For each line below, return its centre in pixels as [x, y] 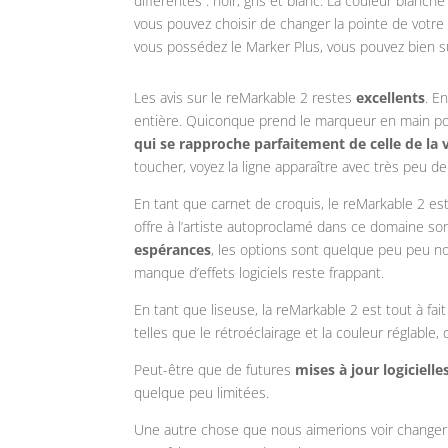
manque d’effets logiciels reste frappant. [261, 273]
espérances [173, 250]
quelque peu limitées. [204, 393]
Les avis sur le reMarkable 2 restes [245, 98]
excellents [391, 98]
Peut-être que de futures [215, 370]
